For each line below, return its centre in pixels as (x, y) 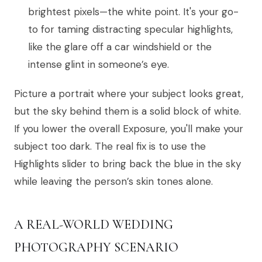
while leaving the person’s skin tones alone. (113, 181)
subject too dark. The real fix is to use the (110, 146)
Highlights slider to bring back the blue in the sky (127, 163)
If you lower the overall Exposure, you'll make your (129, 128)
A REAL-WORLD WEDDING (94, 224)
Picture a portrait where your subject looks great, (129, 93)
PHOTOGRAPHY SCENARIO (96, 247)
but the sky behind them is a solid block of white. (127, 111)
